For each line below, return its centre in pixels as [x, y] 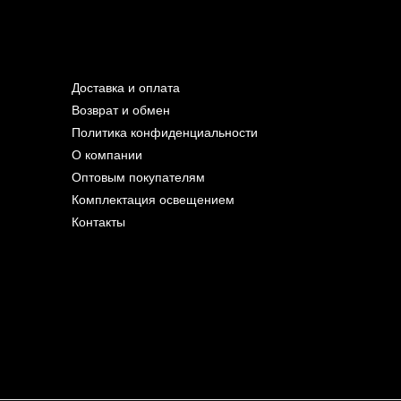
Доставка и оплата [126, 88]
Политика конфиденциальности [165, 132]
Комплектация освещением [153, 200]
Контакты [98, 222]
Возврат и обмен [121, 110]
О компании [107, 155]
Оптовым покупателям [138, 177]
